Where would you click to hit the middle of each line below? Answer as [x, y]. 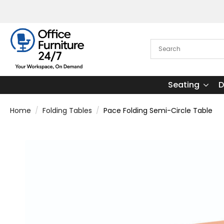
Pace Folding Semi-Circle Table [158, 110]
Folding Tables [67, 110]
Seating [183, 84]
